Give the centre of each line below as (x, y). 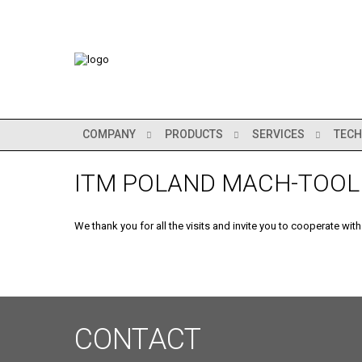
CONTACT (138, 339)
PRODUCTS (194, 134)
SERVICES (278, 134)
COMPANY (109, 134)
